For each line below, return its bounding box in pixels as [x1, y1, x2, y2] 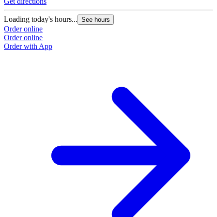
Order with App [4, 42, 52, 51]
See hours [81, 16, 110, 24]
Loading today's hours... [4, 15, 77, 24]
